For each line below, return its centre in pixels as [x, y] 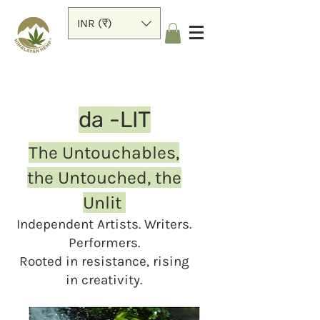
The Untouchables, [104, 152]
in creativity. [104, 280]
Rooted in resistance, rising [104, 261]
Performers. [104, 242]
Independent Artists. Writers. [104, 224]
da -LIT [114, 119]
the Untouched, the [104, 177]
